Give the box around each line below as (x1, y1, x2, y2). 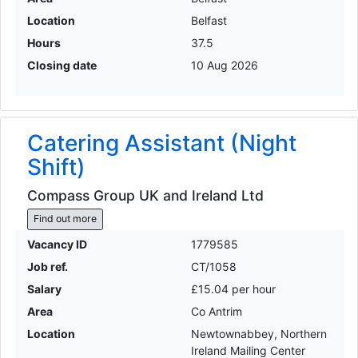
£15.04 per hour (191, 281, 276, 296)
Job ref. (26, 259, 68, 273)
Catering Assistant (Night (26, 129, 296, 157)
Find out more (33, 213, 97, 225)
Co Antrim (191, 304, 242, 318)
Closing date (26, 58, 97, 73)
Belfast (191, 14, 227, 28)
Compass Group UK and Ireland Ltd (26, 186, 264, 204)
